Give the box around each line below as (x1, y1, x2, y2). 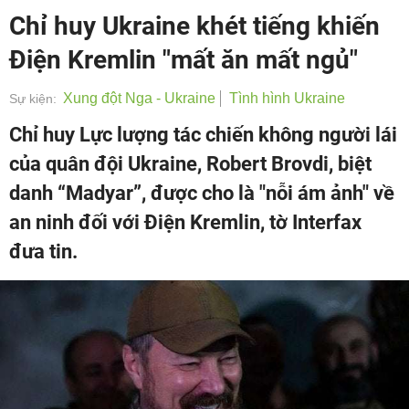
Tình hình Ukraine (229, 90, 345, 106)
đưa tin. (9, 240, 78, 263)
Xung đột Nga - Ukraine (63, 90, 215, 106)
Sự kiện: (9, 91, 57, 106)
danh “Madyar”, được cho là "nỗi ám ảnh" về (9, 182, 394, 204)
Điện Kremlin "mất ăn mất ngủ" (9, 45, 358, 75)
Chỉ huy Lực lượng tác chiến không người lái (9, 123, 397, 146)
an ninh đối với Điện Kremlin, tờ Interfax (9, 211, 362, 234)
